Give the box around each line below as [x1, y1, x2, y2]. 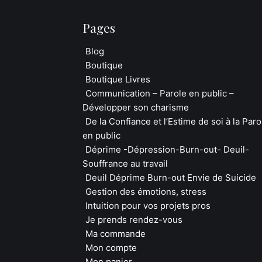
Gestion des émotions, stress [85, 186, 206, 197]
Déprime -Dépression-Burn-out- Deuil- [85, 144, 249, 155]
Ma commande [85, 228, 146, 239]
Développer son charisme [82, 102, 189, 113]
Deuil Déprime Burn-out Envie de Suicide [85, 172, 256, 183]
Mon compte [85, 242, 137, 253]
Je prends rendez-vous [85, 214, 182, 225]
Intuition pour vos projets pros [85, 200, 211, 211]
